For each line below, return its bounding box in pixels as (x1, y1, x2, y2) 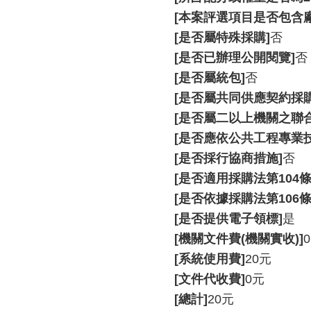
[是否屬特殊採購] (174, 31, 270, 44)
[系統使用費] (174, 252, 245, 266)
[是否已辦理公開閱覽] (174, 51, 295, 65)
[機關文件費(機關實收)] (174, 232, 303, 246)
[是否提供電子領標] (174, 212, 283, 226)
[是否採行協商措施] (174, 151, 283, 165)
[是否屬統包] (174, 71, 245, 85)
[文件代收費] (174, 272, 245, 286)
